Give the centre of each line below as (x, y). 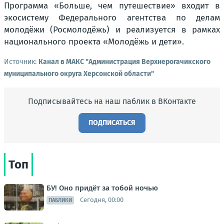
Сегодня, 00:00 (102, 200)
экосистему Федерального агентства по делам (112, 17)
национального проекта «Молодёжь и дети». (94, 41)
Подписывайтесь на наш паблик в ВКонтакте (112, 101)
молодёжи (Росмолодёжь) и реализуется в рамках (112, 29)
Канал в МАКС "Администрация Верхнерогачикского (124, 61)
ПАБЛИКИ (60, 200)
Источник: (21, 61)
